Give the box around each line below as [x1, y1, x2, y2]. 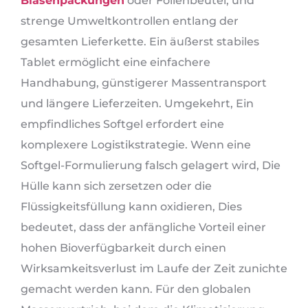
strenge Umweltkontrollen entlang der [21, 14, 239, 27]
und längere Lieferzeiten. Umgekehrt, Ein [21, 96, 254, 110]
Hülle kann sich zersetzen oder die [21, 179, 212, 192]
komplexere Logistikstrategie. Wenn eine [21, 137, 251, 151]
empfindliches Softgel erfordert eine [21, 117, 224, 131]
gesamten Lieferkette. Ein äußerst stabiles [21, 34, 259, 48]
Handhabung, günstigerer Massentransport [21, 76, 267, 89]
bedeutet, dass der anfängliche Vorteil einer [21, 220, 266, 234]
